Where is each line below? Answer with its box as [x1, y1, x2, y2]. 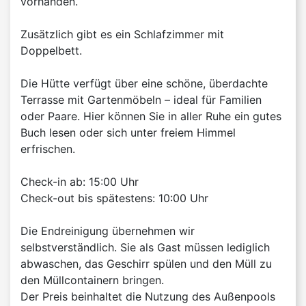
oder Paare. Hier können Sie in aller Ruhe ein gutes [20, 109, 281, 123]
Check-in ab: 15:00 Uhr [20, 174, 139, 189]
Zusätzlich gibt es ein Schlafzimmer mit [20, 27, 224, 41]
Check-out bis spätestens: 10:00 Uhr [20, 191, 208, 205]
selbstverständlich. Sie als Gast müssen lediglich [20, 240, 270, 254]
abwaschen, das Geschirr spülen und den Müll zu [20, 256, 272, 270]
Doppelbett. [20, 43, 82, 57]
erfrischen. [20, 141, 75, 156]
